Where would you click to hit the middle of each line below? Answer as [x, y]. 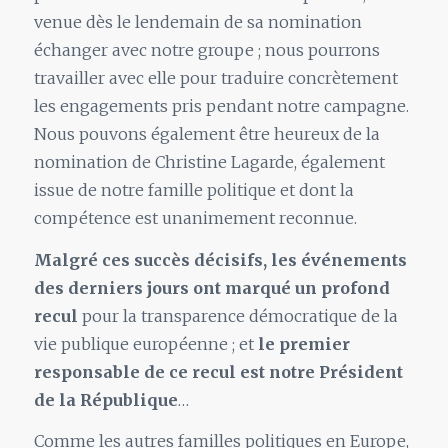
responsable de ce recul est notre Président [218, 371]
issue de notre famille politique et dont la [193, 190]
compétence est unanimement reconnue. [195, 218]
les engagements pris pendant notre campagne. [221, 106]
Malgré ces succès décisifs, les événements [220, 259]
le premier [303, 343]
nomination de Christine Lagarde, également [209, 162]
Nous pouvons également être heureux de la [206, 134]
